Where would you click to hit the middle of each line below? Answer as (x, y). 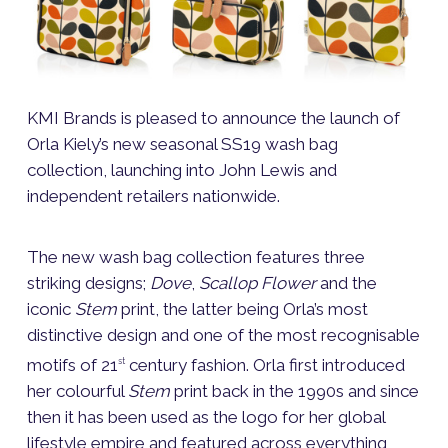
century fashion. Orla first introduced (264, 364)
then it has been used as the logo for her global (205, 416)
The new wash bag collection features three (195, 256)
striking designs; (88, 282)
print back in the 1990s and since (294, 390)
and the (346, 282)
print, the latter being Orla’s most (242, 308)
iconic (50, 308)
